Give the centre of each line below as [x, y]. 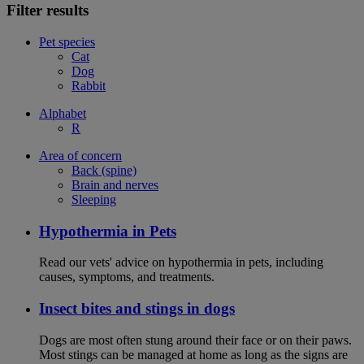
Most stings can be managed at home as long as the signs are [193, 354]
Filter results [48, 11]
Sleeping [94, 199]
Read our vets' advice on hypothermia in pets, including [181, 262]
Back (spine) [104, 170]
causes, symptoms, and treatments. [127, 277]
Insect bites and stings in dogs [137, 309]
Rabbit [89, 85]
